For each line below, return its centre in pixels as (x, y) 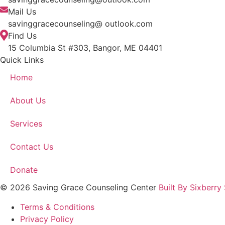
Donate (24, 170)
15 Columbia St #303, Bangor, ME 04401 (85, 48)
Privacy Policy (47, 219)
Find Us (22, 36)
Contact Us (32, 147)
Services (26, 124)
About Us (28, 101)
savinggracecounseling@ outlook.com (80, 24)
